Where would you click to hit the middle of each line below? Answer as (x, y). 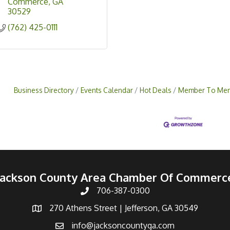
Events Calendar (107, 90)
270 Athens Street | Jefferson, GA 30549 (123, 208)
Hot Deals (156, 90)
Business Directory (44, 90)
